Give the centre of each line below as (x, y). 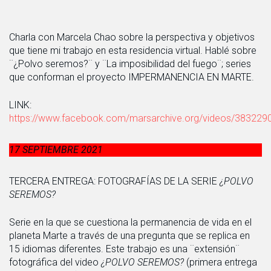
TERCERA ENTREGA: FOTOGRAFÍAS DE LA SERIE (113, 181)
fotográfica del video (55, 262)
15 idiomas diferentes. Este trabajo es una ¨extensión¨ (124, 249)
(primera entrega (222, 262)
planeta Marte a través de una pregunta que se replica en (129, 235)
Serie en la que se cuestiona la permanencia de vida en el (130, 222)
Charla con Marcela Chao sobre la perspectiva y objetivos (132, 37)
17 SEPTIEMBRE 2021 (56, 149)
